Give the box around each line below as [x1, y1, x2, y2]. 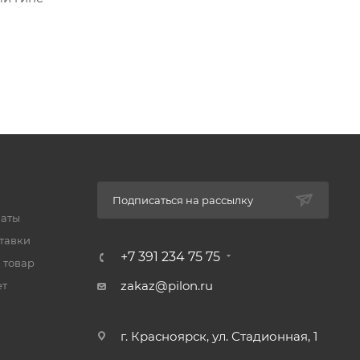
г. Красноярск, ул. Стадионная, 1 [120, 328, 317, 344]
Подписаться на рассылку [112, 193, 253, 207]
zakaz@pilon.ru [120, 277, 213, 293]
